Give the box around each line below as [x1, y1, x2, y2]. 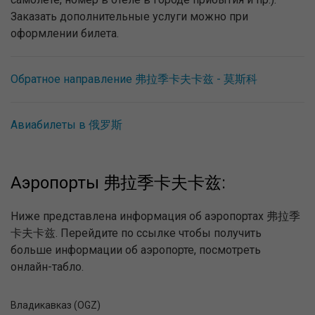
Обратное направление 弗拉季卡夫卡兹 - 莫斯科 [11, 72, 257, 86]
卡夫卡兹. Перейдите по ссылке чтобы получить [11, 226, 262, 240]
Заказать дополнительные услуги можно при [11, 10, 248, 24]
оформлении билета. [11, 27, 119, 41]
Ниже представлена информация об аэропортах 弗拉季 [11, 210, 300, 224]
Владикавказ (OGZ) [11, 300, 101, 311]
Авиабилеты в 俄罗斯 [11, 118, 122, 132]
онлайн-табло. [11, 260, 84, 274]
